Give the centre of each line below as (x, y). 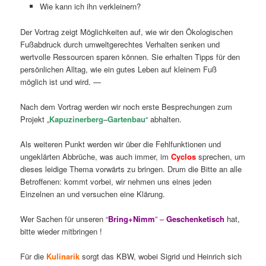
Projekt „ (35, 119)
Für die (34, 256)
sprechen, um (221, 156)
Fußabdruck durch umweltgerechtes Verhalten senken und (120, 44)
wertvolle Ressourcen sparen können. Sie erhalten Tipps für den (130, 56)
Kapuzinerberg (77, 119)
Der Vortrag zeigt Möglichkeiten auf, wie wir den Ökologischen (127, 31)
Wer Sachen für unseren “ (64, 218)
